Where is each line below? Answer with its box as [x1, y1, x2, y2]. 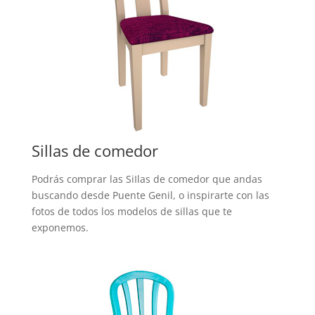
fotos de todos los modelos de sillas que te [31, 204, 232, 218]
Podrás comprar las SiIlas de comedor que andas [31, 172, 262, 186]
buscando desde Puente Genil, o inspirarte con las [31, 188, 269, 202]
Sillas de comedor [31, 139, 158, 161]
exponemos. [31, 220, 89, 234]
